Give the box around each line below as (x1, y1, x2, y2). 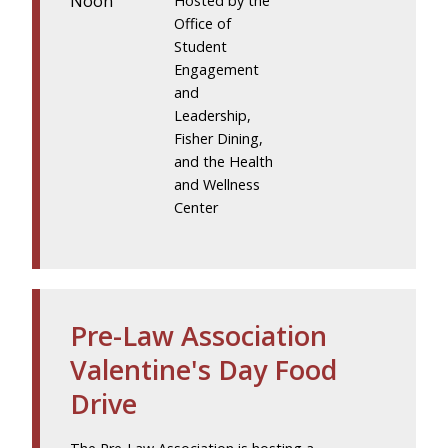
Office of (174, 13, 232, 33)
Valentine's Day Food (70, 350, 337, 388)
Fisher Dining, (174, 128, 264, 148)
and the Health (174, 151, 274, 171)
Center (174, 197, 219, 217)
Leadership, (174, 105, 252, 125)
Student (174, 36, 228, 56)
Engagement (174, 59, 260, 79)
